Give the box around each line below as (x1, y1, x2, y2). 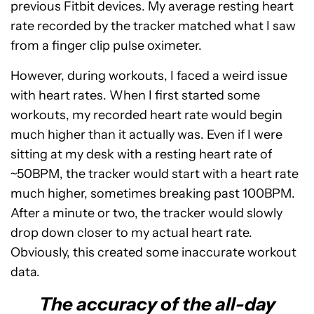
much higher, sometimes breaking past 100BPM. (11, 185, 295, 201)
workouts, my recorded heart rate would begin (11, 107, 282, 123)
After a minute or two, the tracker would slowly (11, 205, 282, 221)
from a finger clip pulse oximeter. (11, 37, 202, 53)
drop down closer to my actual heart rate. (11, 224, 252, 240)
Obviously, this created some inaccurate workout (11, 244, 296, 260)
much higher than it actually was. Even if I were (11, 126, 282, 142)
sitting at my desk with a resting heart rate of (11, 146, 272, 162)
